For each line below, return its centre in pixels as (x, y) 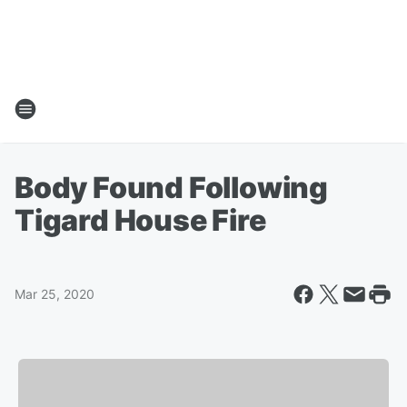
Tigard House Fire (140, 220)
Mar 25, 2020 (55, 294)
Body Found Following (171, 188)
